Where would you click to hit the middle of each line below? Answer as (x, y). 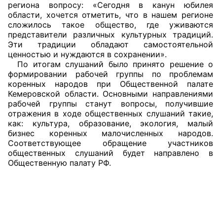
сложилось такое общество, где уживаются (110, 25)
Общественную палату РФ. (59, 163)
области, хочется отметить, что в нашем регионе (110, 15)
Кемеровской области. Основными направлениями (110, 94)
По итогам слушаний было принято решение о (110, 64)
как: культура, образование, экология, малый (110, 124)
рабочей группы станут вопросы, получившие (110, 104)
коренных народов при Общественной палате (110, 84)
